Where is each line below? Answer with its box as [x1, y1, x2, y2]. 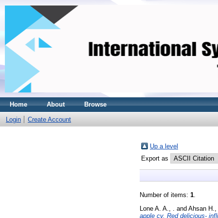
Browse [84, 101, 107, 108]
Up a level [150, 143, 178, 150]
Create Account [28, 116, 71, 123]
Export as [141, 155, 170, 162]
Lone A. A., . [140, 204, 175, 212]
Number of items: [140, 191, 190, 199]
